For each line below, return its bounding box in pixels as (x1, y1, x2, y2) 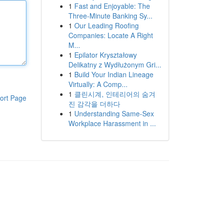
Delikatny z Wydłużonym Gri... (68, 60, 161, 69)
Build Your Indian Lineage (74, 69, 153, 79)
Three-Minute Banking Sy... (68, 11, 153, 21)
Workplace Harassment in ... (68, 118, 156, 128)
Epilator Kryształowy (74, 50, 137, 60)
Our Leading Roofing (74, 21, 139, 30)
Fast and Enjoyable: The (74, 1, 150, 11)
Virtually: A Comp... (68, 79, 128, 89)
